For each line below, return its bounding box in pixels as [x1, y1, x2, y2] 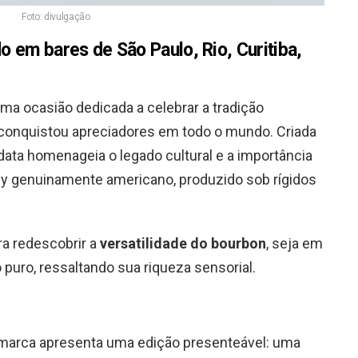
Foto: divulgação [22, 10, 90, 22]
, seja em [266, 234, 323, 252]
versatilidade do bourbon [100, 234, 266, 252]
